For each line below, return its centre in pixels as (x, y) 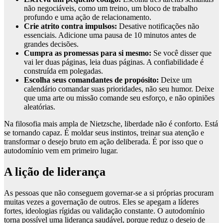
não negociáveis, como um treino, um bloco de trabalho (111, 8)
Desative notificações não (158, 26)
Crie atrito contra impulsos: (70, 26)
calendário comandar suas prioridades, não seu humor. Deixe (119, 89)
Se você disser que (181, 53)
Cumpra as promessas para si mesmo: (88, 53)
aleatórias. (40, 107)
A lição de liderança (55, 171)
